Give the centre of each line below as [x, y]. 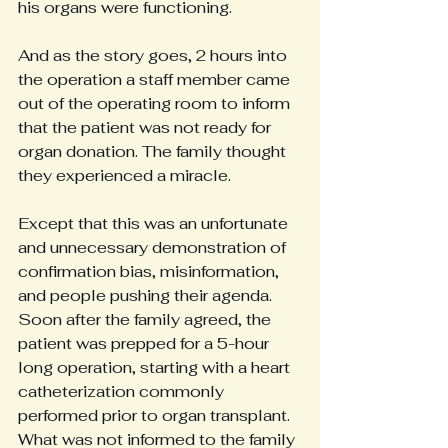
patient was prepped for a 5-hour [145, 344]
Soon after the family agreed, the [146, 320]
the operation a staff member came [156, 80]
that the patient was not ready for [146, 128]
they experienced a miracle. [124, 176]
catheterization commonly [123, 392]
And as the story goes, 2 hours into [154, 56]
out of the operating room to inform [156, 104]
